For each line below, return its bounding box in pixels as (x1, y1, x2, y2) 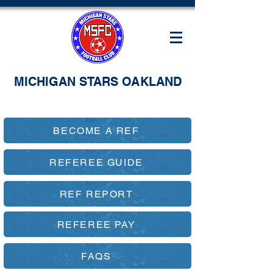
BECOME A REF (53, 124, 140, 136)
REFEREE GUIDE (49, 156, 143, 168)
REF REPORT (59, 188, 133, 200)
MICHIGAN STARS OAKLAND (13, 74, 182, 89)
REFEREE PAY (57, 218, 136, 230)
